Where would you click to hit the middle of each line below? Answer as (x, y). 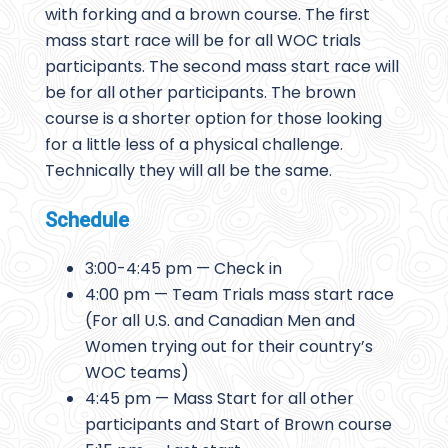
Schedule (89, 220)
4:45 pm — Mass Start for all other (219, 399)
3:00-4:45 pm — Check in (185, 269)
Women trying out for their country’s (229, 347)
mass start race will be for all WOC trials (203, 41)
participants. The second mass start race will (222, 67)
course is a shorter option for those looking (213, 119)
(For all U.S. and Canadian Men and (220, 321)
